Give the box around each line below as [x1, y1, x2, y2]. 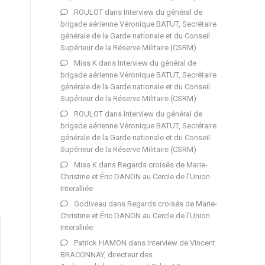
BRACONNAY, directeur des [60, 250, 153, 259]
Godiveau [74, 199, 106, 208]
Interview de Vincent [147, 238, 215, 247]
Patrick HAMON [74, 238, 127, 247]
